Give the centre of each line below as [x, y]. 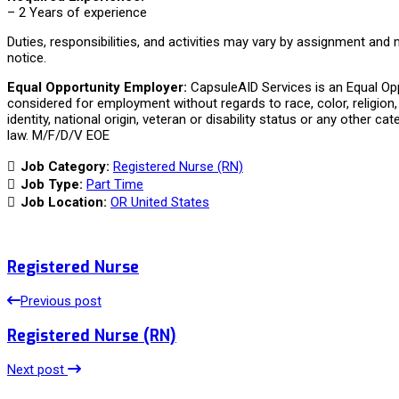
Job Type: [53, 185]
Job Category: [67, 167]
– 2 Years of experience [77, 13]
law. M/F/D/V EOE [58, 136]
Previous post [61, 301]
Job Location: [65, 203]
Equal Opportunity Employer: [97, 88]
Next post [37, 370]
